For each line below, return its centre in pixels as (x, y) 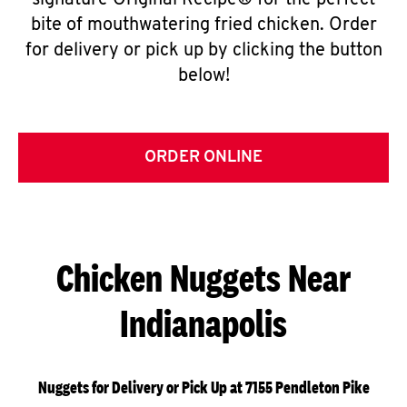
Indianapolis (203, 323)
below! (203, 76)
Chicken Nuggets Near (203, 278)
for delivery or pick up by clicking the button (203, 51)
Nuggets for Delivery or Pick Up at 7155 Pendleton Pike (203, 387)
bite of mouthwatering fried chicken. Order (203, 25)
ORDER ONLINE (203, 158)
